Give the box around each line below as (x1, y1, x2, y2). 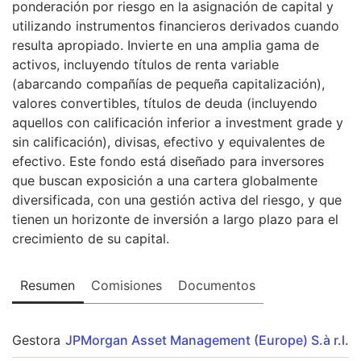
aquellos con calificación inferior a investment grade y (12, 114, 343, 131)
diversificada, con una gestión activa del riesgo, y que (12, 191, 342, 208)
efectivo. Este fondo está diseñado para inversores (12, 152, 324, 169)
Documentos (178, 276, 255, 293)
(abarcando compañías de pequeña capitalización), (12, 75, 325, 92)
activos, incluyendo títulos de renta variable (12, 56, 279, 73)
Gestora (12, 331, 60, 348)
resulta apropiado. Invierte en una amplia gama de (12, 36, 319, 53)
